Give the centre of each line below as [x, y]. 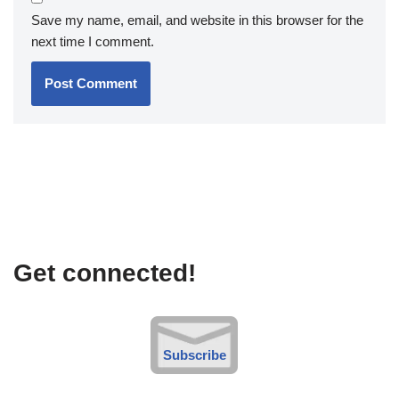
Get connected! [105, 273]
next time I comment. [93, 41]
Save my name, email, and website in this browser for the [197, 20]
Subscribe [194, 355]
